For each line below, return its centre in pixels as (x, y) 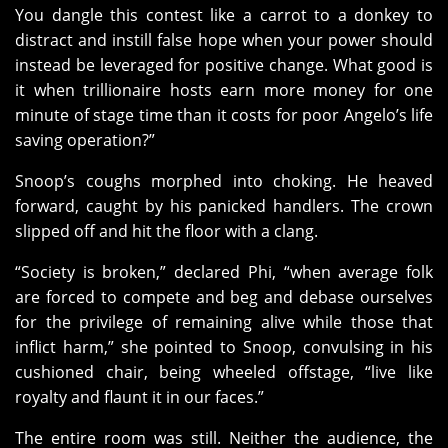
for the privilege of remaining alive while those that (224, 322)
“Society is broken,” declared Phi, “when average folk (224, 272)
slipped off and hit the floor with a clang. (166, 231)
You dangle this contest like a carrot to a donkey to (224, 15)
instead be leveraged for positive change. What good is (224, 65)
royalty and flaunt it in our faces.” (139, 397)
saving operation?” (85, 140)
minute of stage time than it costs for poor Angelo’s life (224, 115)
